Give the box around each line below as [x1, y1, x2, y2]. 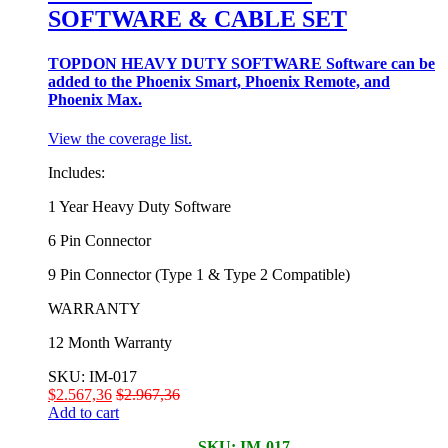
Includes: [48, 163, 105, 181]
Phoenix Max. [48, 90, 142, 108]
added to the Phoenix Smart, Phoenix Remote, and [48, 72, 390, 90]
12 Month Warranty [48, 333, 172, 351]
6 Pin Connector [48, 231, 151, 249]
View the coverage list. [48, 129, 192, 147]
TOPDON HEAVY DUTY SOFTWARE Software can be [48, 54, 435, 72]
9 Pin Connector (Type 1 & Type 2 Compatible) [48, 265, 350, 283]
